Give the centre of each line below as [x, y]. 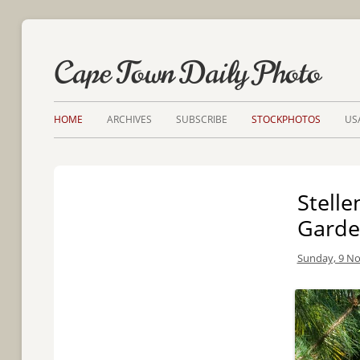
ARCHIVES [130, 119]
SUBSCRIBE [202, 119]
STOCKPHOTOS [286, 119]
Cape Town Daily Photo [188, 73]
